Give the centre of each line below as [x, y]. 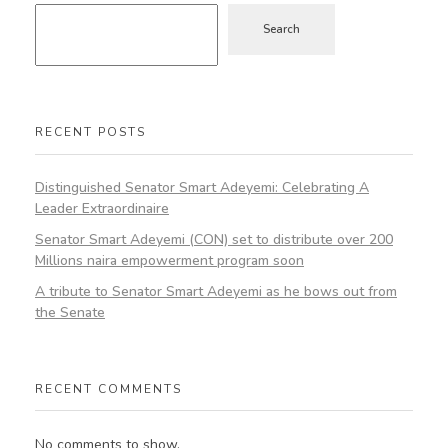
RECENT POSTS [90, 131]
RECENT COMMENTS [108, 388]
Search [281, 29]
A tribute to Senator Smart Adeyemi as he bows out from [216, 291]
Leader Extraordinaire [102, 209]
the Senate [70, 312]
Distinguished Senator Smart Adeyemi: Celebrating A [202, 188]
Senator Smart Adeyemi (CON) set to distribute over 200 [214, 239]
